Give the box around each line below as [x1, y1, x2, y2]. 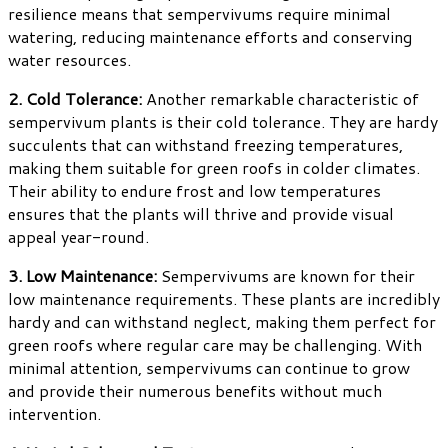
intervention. [8, 401, 101, 425]
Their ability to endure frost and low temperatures [8, 178, 381, 202]
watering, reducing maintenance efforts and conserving [8, 24, 412, 48]
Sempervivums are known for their [157, 263, 415, 287]
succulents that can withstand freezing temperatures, [8, 132, 403, 156]
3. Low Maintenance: [8, 263, 157, 287]
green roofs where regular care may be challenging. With [8, 332, 422, 356]
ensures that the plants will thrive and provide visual [8, 201, 394, 225]
